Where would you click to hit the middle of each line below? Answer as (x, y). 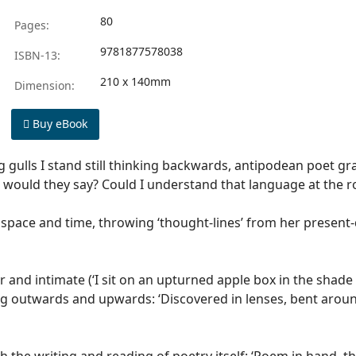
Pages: (30, 25)
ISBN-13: (36, 55)
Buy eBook (58, 124)
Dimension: (43, 85)
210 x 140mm (135, 81)
